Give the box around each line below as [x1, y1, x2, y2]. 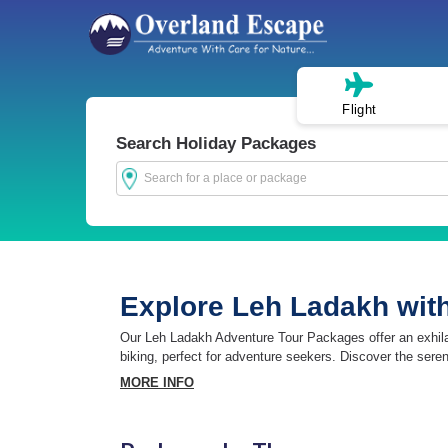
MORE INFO [120, 375, 194, 391]
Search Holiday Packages [116, 134, 317, 154]
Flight [342, 102, 377, 118]
